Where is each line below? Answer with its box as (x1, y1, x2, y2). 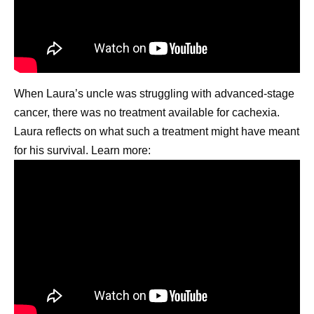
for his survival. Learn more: (14, 144, 151, 156)
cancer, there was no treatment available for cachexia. (14, 107, 280, 118)
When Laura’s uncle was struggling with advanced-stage (14, 88, 294, 100)
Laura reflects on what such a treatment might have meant (14, 125, 299, 137)
